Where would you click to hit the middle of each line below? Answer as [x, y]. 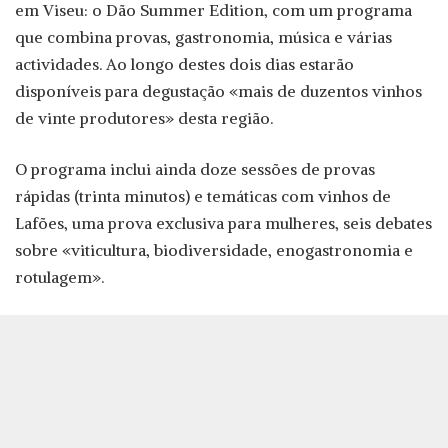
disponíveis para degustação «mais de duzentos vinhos [218, 91]
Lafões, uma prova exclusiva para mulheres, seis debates [223, 223]
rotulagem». [59, 277]
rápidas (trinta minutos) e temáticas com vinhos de [203, 196]
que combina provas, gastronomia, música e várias [203, 37]
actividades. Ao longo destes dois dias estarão [184, 64]
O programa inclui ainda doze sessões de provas [195, 169]
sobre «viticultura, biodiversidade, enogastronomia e [214, 250]
